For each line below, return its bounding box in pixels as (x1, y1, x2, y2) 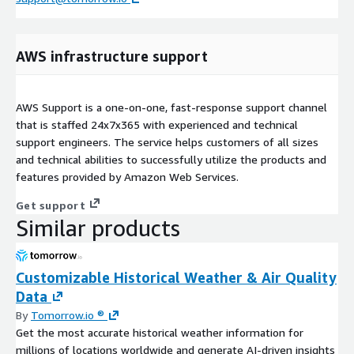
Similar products (16, 214, 180, 241)
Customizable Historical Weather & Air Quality (16, 268, 337, 286)
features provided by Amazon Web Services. (16, 169, 239, 183)
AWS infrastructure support (16, 47, 208, 65)
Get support (16, 198, 85, 212)
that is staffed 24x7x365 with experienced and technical (16, 117, 298, 131)
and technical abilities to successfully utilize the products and (16, 152, 326, 166)
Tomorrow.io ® (31, 307, 104, 322)
